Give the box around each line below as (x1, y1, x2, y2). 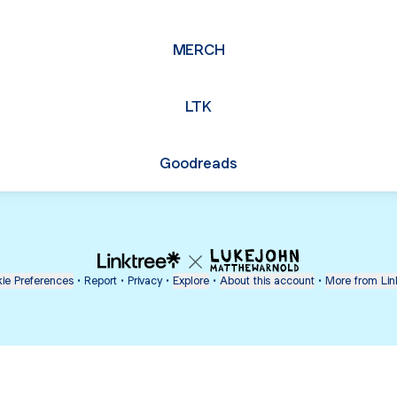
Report (84, 273, 117, 288)
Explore (173, 273, 209, 288)
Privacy (128, 273, 162, 288)
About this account (220, 273, 315, 288)
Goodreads (160, 152, 237, 173)
